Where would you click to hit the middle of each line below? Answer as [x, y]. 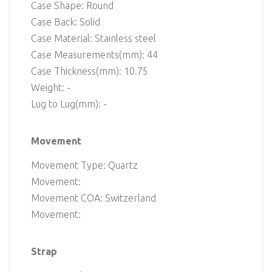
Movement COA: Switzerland [93, 198]
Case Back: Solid [66, 22]
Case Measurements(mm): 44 [94, 55]
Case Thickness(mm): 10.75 [90, 71]
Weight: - [51, 88]
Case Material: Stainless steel [93, 39]
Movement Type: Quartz [84, 165]
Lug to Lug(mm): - [69, 104]
